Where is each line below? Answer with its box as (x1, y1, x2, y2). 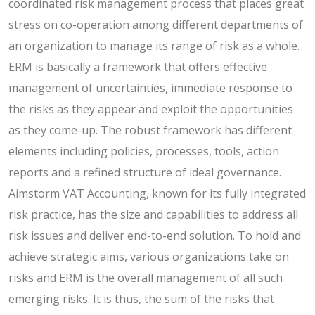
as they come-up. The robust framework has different (8, 122, 292, 138)
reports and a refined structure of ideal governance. (8, 164, 281, 180)
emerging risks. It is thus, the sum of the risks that (8, 290, 274, 307)
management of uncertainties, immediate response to (8, 79, 292, 96)
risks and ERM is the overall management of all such (8, 269, 283, 285)
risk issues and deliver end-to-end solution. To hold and (8, 227, 301, 243)
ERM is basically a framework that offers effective (8, 58, 267, 75)
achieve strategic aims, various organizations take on (8, 248, 289, 264)
